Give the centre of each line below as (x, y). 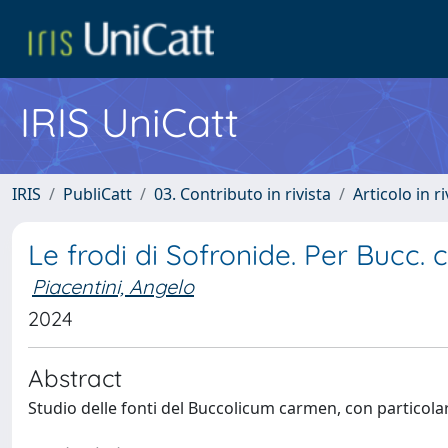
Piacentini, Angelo (113, 286)
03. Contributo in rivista (242, 194)
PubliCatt (97, 194)
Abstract (75, 378)
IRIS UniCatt (129, 122)
